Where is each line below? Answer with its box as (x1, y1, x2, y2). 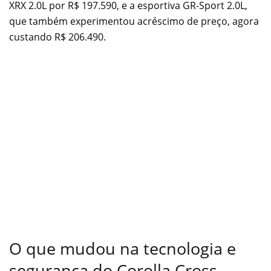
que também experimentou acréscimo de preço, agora (9, 14, 259, 28)
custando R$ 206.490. (9, 30, 106, 44)
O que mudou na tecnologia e (9, 237, 236, 260)
